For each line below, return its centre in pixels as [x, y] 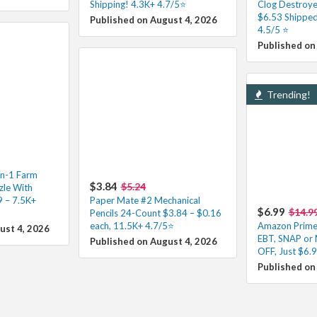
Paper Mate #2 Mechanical [145, 200]
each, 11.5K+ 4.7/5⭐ [132, 225]
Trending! [287, 94]
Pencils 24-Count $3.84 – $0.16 [155, 213]
